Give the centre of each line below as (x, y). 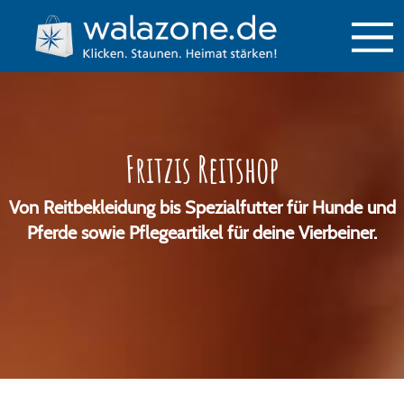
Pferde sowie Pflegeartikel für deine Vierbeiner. (202, 233)
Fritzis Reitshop (202, 169)
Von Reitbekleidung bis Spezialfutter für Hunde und (202, 207)
